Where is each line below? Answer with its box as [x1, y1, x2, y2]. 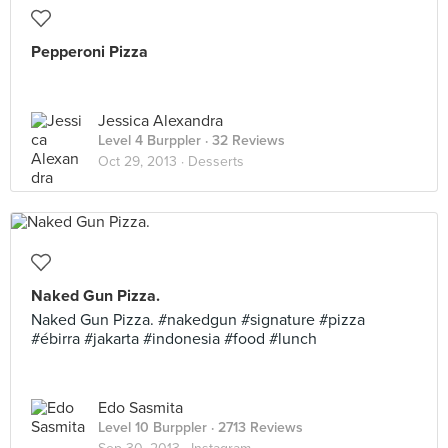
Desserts [188, 153, 244, 170]
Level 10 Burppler [98, 419, 207, 436]
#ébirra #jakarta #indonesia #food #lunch [31, 329, 317, 349]
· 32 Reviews [201, 132, 285, 149]
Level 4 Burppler [98, 132, 201, 149]
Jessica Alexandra [98, 111, 223, 131]
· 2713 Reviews [207, 419, 303, 436]
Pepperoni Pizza [31, 42, 148, 62]
